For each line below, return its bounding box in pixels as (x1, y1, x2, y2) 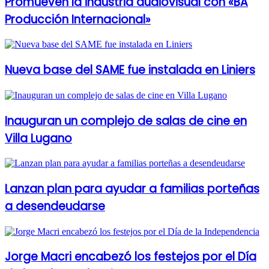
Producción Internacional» (5, 11, 151, 28)
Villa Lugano (5, 130, 72, 147)
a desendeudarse (5, 198, 105, 215)
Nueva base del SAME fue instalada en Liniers (5, 62, 255, 79)
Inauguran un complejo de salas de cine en (5, 112, 247, 129)
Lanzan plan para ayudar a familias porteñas (5, 181, 259, 198)
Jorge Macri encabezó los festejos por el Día (5, 249, 256, 265)
